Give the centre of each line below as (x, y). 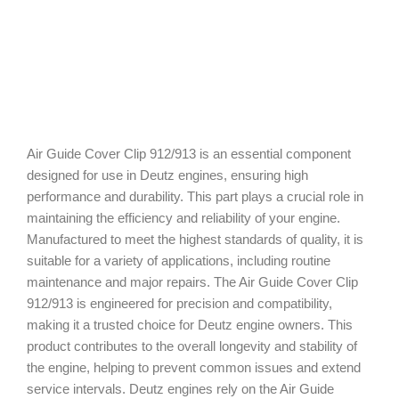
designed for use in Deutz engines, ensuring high (167, 175)
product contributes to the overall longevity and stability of (192, 346)
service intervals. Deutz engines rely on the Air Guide (180, 389)
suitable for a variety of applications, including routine (179, 261)
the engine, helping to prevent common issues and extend (194, 368)
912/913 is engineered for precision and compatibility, (179, 304)
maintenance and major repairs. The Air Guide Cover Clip (192, 282)
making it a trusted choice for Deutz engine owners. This (190, 325)
